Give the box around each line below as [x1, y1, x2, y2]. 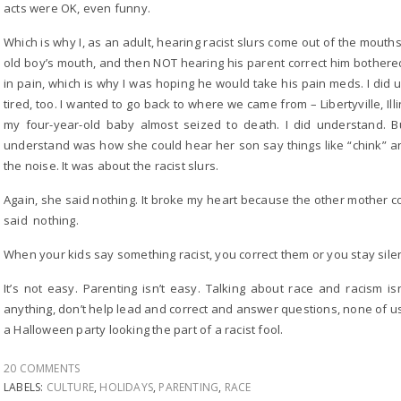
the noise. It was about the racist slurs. [4, 158, 219, 174]
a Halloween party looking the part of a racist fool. [4, 321, 284, 337]
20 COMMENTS [4, 361, 81, 376]
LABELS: [4, 380, 47, 395]
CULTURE [46, 380, 95, 395]
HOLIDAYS [99, 380, 154, 395]
